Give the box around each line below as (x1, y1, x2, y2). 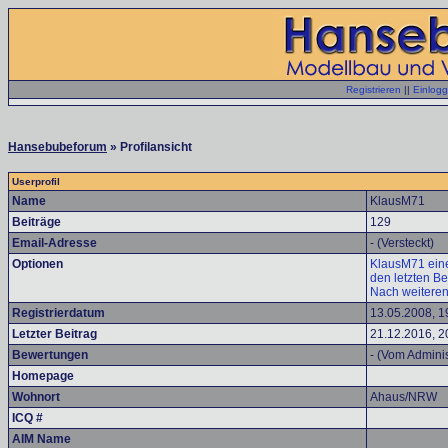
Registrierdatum (12, 306, 105, 320)
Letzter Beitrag (12, 327, 97, 341)
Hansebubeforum (8, 140, 107, 154)
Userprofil (12, 176, 60, 187)
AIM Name (12, 432, 71, 446)
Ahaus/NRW (370, 390, 437, 404)
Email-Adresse (12, 236, 97, 250)
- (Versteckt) (370, 236, 434, 250)
